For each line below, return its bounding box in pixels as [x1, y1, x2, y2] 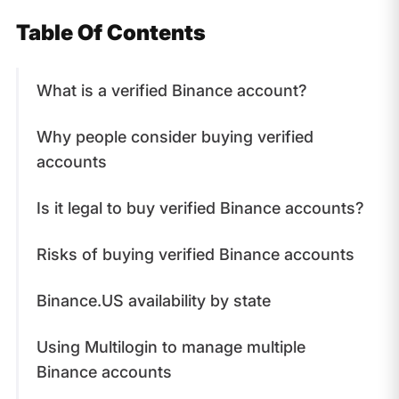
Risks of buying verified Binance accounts [36, 244, 354, 264]
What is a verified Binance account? [36, 80, 307, 100]
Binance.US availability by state [36, 290, 271, 310]
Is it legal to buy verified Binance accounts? [36, 198, 364, 217]
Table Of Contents [15, 19, 206, 45]
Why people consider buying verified [36, 126, 313, 146]
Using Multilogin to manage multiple [36, 337, 305, 356]
